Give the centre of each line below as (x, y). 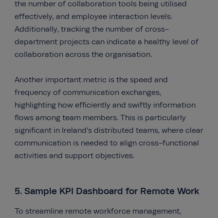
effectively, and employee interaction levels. (93, 17)
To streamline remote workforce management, (98, 211)
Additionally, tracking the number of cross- (92, 29)
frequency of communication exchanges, (88, 92)
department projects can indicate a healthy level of (107, 42)
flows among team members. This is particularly (100, 118)
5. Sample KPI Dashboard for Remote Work (107, 191)
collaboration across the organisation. (83, 54)
